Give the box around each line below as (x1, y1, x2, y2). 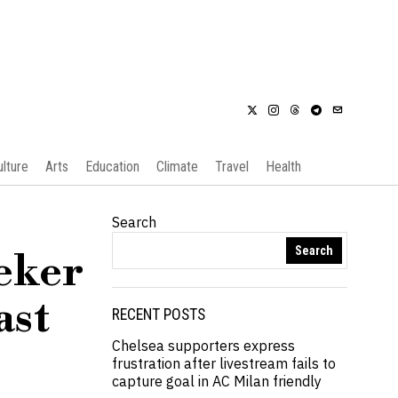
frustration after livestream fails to (112, 354, 336, 372)
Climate (155, 158, 198, 175)
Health (265, 158, 301, 175)
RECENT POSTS (112, 306, 205, 323)
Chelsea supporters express (112, 337, 295, 354)
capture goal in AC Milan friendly (112, 372, 322, 390)
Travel (214, 158, 249, 175)
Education (84, 158, 139, 175)
